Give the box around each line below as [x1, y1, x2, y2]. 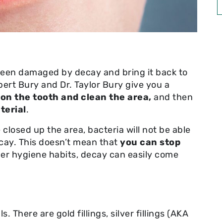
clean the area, [81, 91, 152, 103]
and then [151, 91, 193, 103]
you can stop [117, 136, 180, 148]
